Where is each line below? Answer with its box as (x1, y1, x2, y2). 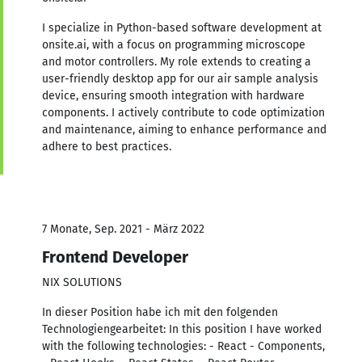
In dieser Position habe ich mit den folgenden (42, 305, 278, 319)
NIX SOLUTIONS (42, 275, 122, 289)
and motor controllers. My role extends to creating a (42, 54, 311, 69)
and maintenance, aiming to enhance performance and (42, 122, 326, 137)
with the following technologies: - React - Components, (42, 339, 325, 353)
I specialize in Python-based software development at (42, 20, 322, 35)
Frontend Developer (42, 246, 188, 267)
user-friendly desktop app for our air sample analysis (42, 71, 318, 86)
